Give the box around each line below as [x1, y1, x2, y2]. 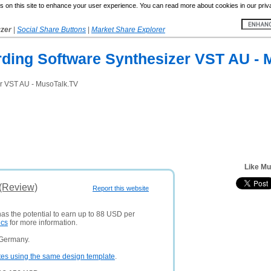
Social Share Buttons [17, 25, 86, 34]
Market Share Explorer [91, 25, 165, 34]
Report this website [93, 184, 149, 192]
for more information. [8, 218, 77, 227]
